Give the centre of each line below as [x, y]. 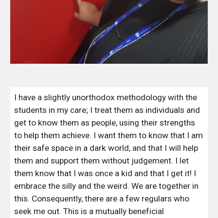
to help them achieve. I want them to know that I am [109, 135]
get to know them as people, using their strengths [105, 123]
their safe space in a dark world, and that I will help [106, 148]
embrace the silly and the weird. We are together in [107, 186]
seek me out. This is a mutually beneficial [89, 211]
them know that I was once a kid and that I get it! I [105, 173]
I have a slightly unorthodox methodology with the [106, 97]
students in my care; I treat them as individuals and [107, 110]
